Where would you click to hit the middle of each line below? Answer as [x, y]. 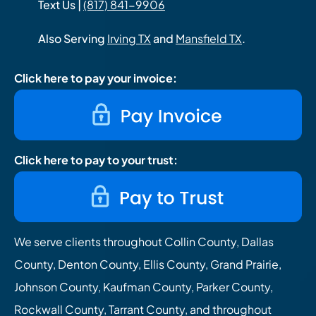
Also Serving [73, 39]
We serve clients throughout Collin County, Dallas [144, 242]
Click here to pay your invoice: [96, 78]
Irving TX [129, 39]
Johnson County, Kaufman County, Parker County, [144, 287]
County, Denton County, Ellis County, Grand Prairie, [148, 265]
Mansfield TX [209, 39]
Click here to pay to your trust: [96, 160]
